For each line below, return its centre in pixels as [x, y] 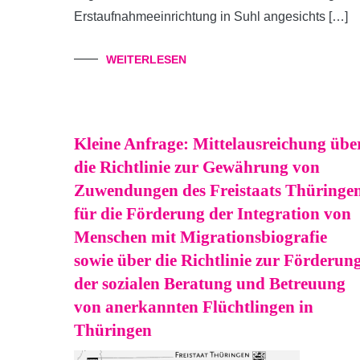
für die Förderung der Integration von [213, 214]
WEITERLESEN [146, 59]
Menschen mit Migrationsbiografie [200, 237]
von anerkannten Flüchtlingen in [194, 307]
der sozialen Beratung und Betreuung [210, 284]
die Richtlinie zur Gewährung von [197, 167]
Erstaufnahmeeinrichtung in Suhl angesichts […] [211, 16]
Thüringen [113, 330]
